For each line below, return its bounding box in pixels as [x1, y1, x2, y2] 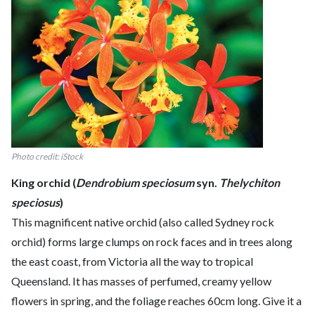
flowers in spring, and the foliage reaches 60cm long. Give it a [11, 294, 302, 308]
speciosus [11, 195, 60, 210]
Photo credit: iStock [11, 151, 83, 162]
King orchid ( [11, 176, 76, 190]
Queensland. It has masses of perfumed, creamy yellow [11, 274, 271, 288]
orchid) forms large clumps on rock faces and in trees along [11, 235, 292, 249]
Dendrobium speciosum [76, 176, 194, 190]
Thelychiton [219, 176, 280, 190]
